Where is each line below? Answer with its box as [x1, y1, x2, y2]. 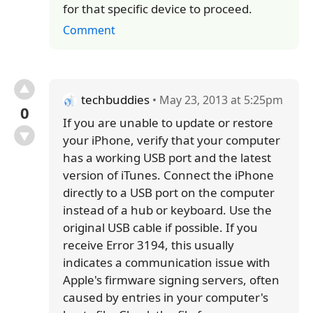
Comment [63, 22, 115, 38]
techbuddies [81, 92, 150, 108]
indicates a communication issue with [63, 254, 270, 270]
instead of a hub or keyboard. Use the [63, 202, 272, 218]
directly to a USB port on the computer [63, 184, 275, 201]
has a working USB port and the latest [63, 150, 271, 166]
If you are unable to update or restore [63, 115, 273, 131]
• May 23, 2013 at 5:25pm [150, 92, 283, 108]
